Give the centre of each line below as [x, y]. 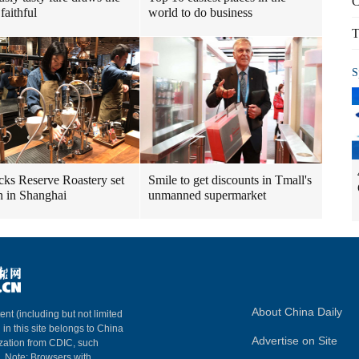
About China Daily [297, 312]
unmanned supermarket [207, 195]
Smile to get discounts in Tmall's [230, 180]
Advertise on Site [294, 341]
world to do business [200, 12]
